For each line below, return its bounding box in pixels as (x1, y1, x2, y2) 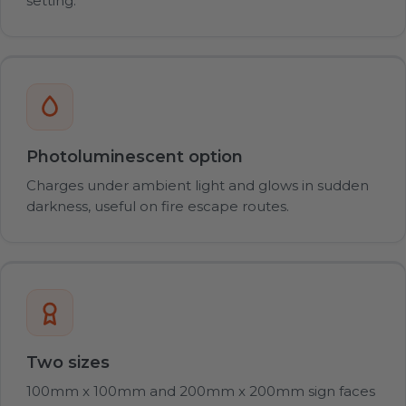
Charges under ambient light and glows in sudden (26, 176, 369, 194)
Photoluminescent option (26, 146, 243, 167)
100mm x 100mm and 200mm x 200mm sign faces (26, 382, 375, 400)
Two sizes (26, 352, 110, 372)
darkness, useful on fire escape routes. (26, 197, 289, 215)
